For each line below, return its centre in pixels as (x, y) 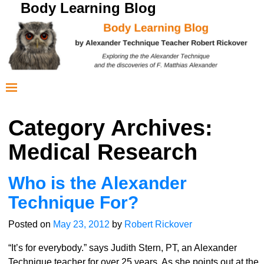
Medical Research (103, 152)
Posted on (30, 225)
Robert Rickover (158, 225)
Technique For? (73, 203)
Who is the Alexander (97, 183)
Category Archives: (110, 128)
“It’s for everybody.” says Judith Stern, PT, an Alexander (122, 248)
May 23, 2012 (81, 225)
